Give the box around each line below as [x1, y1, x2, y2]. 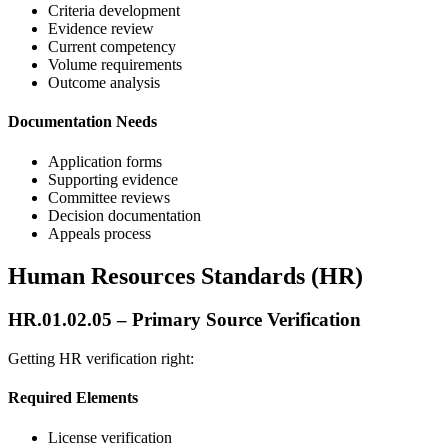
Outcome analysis [48, 74, 160, 92]
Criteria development [48, 2, 180, 20]
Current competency [48, 38, 176, 56]
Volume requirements [48, 56, 182, 74]
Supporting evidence [48, 170, 178, 188]
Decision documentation [48, 206, 201, 224]
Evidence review [48, 20, 154, 38]
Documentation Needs [8, 113, 157, 131]
